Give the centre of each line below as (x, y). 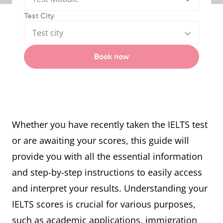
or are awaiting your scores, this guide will (101, 140)
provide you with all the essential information (107, 156)
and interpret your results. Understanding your (110, 188)
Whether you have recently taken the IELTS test (110, 124)
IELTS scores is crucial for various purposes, (104, 204)
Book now (111, 57)
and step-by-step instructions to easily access (107, 172)
